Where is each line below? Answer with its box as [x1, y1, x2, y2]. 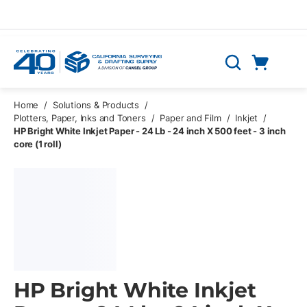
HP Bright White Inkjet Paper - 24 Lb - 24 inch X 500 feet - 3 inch [14, 125, 286, 136]
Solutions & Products [53, 99, 140, 110]
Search [222, 62, 258, 76]
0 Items [276, 73, 284, 85]
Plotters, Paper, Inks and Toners [14, 112, 146, 123]
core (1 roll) [14, 138, 62, 149]
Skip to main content [17, 12, 113, 25]
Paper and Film [160, 112, 221, 123]
